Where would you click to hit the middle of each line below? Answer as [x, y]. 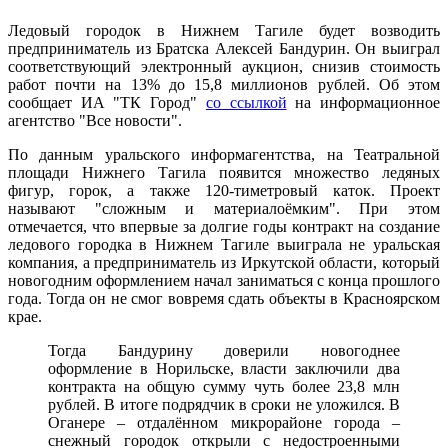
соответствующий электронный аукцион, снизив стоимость [224, 67]
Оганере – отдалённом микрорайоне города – [224, 423]
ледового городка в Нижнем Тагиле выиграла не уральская [224, 245]
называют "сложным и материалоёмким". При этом [224, 209]
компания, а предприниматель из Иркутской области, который [224, 263]
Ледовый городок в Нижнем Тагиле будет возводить [224, 31]
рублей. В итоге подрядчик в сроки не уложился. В [224, 405]
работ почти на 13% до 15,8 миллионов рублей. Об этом [224, 85]
